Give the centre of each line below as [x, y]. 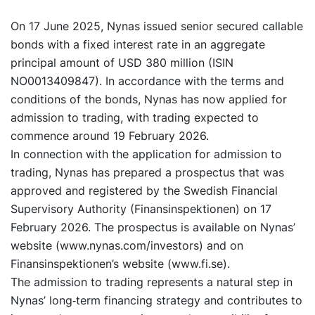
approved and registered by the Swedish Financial [144, 191]
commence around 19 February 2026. [110, 136]
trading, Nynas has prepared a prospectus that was [147, 173]
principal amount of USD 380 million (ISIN [122, 63]
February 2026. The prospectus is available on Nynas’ [153, 227]
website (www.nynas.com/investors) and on [127, 246]
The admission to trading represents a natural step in [152, 282]
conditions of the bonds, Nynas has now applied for [149, 99]
